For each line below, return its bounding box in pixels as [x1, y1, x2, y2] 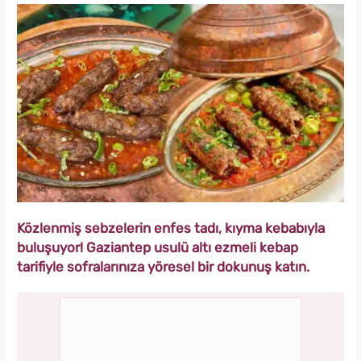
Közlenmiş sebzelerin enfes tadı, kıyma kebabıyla [17, 220, 325, 237]
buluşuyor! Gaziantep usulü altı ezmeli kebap [17, 239, 298, 256]
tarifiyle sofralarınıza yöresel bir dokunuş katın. [17, 259, 309, 276]
